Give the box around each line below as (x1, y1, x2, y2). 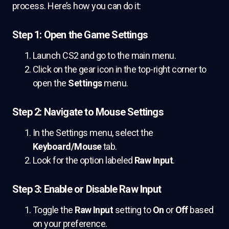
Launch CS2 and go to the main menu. (33, 50, 176, 61)
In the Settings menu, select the (33, 127, 153, 138)
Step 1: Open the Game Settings (12, 29, 148, 41)
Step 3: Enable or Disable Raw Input (12, 183, 161, 195)
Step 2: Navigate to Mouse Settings (12, 106, 164, 118)
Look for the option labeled (33, 155, 134, 166)
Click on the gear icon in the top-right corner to (33, 64, 207, 75)
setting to (113, 204, 153, 215)
